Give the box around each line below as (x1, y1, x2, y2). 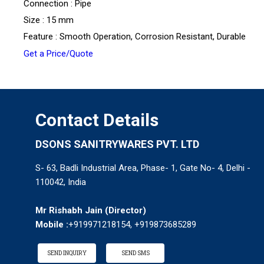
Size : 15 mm (24, 15, 74, 26)
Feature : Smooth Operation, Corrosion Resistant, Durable (24, 31, 246, 42)
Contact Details (35, 110, 159, 131)
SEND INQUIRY (47, 249, 87, 258)
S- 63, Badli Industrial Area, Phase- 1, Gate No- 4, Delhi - (35, 163, 250, 174)
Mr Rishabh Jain (35, 205, 103, 216)
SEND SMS (121, 249, 150, 258)
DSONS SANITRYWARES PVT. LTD (35, 138, 199, 151)
